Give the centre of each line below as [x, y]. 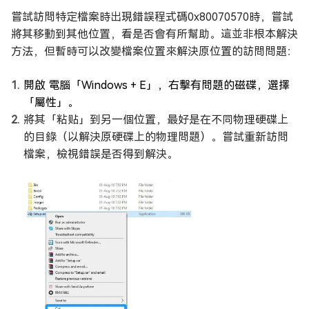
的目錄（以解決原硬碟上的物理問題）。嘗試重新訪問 [156, 137]
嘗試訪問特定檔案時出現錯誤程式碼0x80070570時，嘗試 [152, 17]
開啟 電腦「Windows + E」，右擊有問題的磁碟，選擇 [157, 86]
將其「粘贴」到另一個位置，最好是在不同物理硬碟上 [156, 120]
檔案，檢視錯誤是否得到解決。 [101, 154]
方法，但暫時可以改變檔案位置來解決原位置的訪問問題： [154, 52]
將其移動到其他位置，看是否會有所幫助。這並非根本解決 [154, 34]
